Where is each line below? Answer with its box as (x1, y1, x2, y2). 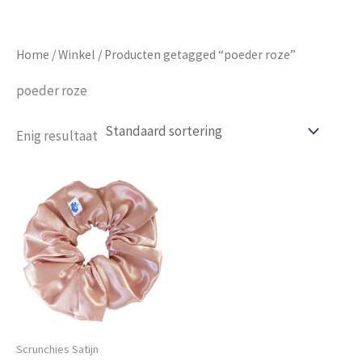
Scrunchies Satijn (16, 342, 99, 357)
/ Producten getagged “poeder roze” (95, 47, 296, 62)
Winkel (58, 47, 95, 62)
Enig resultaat (16, 126, 98, 145)
